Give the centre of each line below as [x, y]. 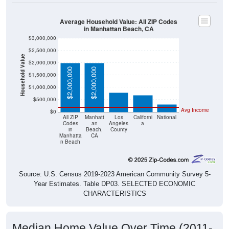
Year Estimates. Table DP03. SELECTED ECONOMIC [114, 184]
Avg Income [195, 110]
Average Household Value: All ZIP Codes [119, 21]
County [119, 129]
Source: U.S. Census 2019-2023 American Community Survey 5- [114, 174]
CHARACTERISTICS [114, 194]
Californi [143, 117]
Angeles [119, 123]
